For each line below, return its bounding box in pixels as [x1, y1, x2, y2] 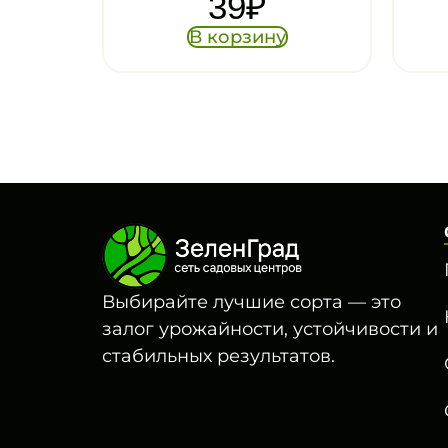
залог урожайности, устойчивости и [102, 317, 438, 340]
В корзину [188, 25, 286, 48]
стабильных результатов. [102, 344, 335, 367]
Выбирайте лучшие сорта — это [102, 290, 401, 313]
